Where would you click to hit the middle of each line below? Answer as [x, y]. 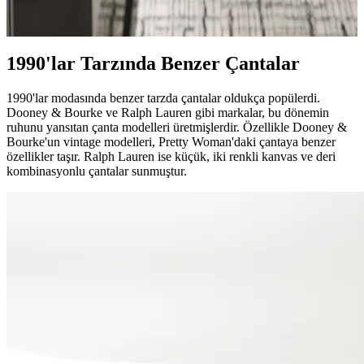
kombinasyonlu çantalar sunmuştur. [97, 171]
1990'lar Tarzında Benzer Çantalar [153, 64]
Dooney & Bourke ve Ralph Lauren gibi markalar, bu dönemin [168, 113]
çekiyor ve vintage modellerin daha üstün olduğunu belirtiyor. [164, 16]
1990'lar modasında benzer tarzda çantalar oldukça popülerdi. [163, 98]
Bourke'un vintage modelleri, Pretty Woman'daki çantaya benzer [171, 142]
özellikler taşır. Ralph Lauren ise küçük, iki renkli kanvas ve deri [171, 157]
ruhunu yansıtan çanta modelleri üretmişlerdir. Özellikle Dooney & [177, 128]
